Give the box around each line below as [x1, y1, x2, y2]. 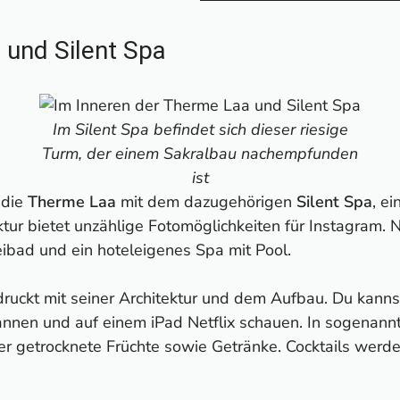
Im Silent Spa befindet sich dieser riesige [52, 119, 348, 141]
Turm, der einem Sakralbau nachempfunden [42, 143, 358, 165]
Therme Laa [28, 191, 116, 213]
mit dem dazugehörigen [116, 191, 296, 213]
